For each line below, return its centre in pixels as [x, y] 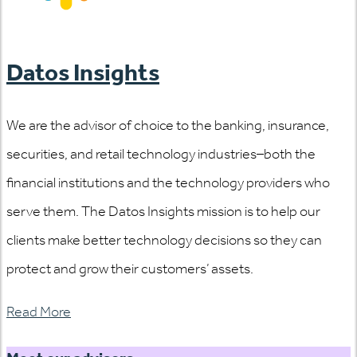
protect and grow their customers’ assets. [130, 268]
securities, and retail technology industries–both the [161, 153]
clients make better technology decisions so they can [164, 239]
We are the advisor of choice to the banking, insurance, [168, 125]
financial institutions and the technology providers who [168, 182]
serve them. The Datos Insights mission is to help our [163, 211]
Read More [39, 311]
